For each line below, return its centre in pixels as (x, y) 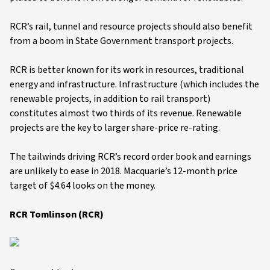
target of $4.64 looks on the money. (83, 186)
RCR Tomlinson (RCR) (58, 215)
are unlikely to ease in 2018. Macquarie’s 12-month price (124, 171)
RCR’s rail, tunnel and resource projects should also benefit (131, 27)
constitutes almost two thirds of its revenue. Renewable (126, 113)
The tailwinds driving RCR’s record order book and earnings (130, 157)
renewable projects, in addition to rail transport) (110, 99)
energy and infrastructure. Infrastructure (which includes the (134, 84)
